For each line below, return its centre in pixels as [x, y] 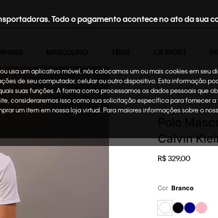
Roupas [200, 91]
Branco [182, 188]
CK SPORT [170, 52]
